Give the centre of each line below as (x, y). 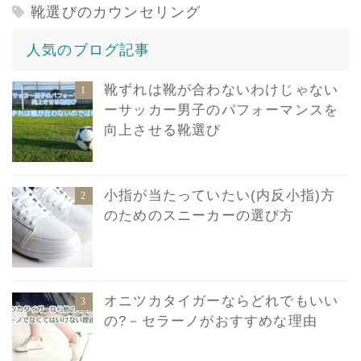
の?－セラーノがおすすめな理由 (211, 321)
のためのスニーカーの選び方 (199, 215)
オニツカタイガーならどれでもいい (222, 301)
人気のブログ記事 (89, 50)
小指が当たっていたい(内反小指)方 (220, 195)
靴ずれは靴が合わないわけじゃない (222, 89)
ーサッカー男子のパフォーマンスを (222, 110)
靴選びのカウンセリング (116, 12)
